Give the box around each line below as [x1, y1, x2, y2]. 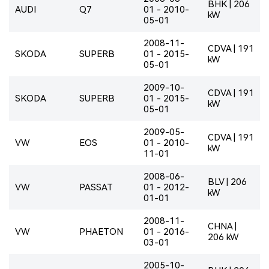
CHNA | [208, 220, 237, 232]
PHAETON [79, 226, 123, 237]
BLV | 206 [208, 176, 247, 187]
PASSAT [79, 181, 113, 193]
